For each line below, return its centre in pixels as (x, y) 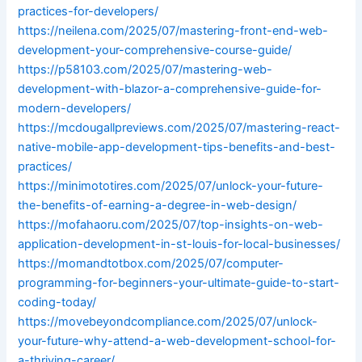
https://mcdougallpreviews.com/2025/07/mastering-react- (179, 128)
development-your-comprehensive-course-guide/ (155, 51)
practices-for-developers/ (88, 12)
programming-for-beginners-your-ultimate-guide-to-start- (179, 283)
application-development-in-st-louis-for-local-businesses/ (179, 244)
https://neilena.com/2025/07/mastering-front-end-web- (173, 31)
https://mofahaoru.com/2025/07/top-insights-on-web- (171, 225)
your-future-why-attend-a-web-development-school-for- (177, 341)
